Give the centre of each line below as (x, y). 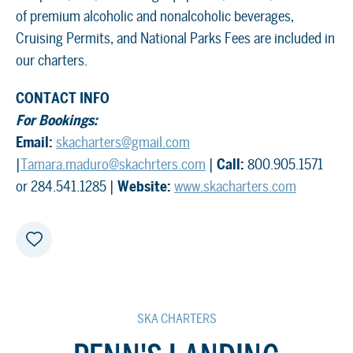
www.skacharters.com (235, 186)
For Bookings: (57, 120)
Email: (34, 142)
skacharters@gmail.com (123, 142)
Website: (144, 186)
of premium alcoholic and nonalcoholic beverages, (155, 16)
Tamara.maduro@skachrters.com (113, 164)
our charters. (52, 60)
